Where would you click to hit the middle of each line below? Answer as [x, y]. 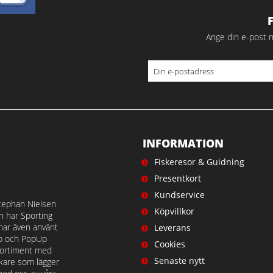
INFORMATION [183, 143]
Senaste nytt [179, 261]
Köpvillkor [174, 211]
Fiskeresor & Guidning [199, 162]
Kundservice [179, 195]
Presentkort [177, 178]
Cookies [169, 244]
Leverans [172, 228]
